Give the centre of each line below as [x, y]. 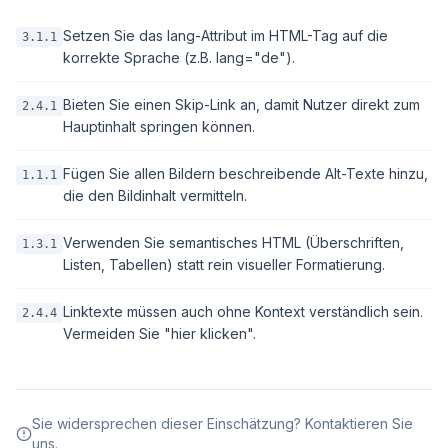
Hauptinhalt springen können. [159, 126]
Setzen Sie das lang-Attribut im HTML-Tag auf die [225, 35]
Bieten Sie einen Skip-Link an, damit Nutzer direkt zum [241, 104]
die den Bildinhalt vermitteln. [155, 195]
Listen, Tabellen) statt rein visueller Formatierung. [224, 264]
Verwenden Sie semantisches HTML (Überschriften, [233, 242]
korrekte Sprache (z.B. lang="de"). [179, 57]
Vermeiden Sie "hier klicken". [159, 333]
